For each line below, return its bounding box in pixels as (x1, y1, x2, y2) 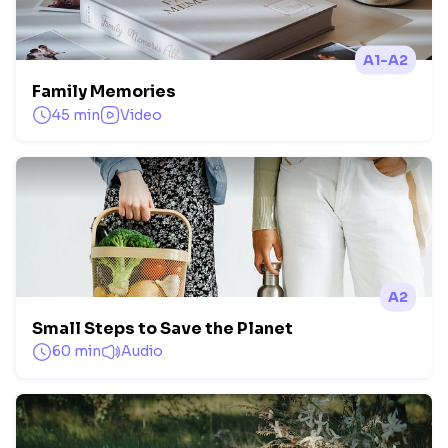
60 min (52, 342, 101, 361)
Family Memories (32, 81, 176, 103)
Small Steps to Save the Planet (32, 317, 293, 339)
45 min (52, 105, 100, 124)
